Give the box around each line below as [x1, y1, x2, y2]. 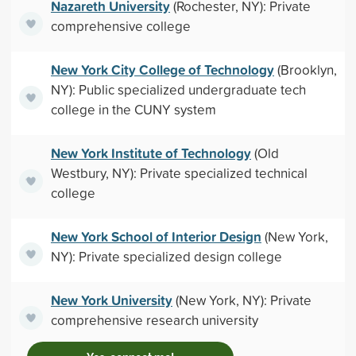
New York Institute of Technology [50, 143, 251, 163]
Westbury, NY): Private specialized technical [50, 164, 308, 182]
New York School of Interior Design [50, 226, 261, 246]
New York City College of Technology [50, 60, 274, 79]
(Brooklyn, [273, 60, 337, 79]
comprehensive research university [50, 311, 258, 329]
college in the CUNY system [50, 100, 216, 118]
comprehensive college [50, 17, 191, 35]
